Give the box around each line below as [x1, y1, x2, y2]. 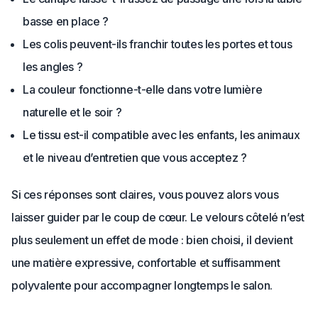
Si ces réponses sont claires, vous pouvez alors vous [11, 187, 279, 202]
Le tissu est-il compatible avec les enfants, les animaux [23, 128, 300, 143]
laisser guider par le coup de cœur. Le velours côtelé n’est [11, 210, 305, 225]
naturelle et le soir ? [23, 105, 122, 120]
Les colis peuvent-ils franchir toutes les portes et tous [23, 37, 292, 52]
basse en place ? [23, 14, 109, 29]
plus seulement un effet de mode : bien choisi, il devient [11, 233, 293, 248]
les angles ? [23, 60, 83, 75]
